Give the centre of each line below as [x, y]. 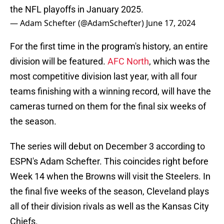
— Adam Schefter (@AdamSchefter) [78, 23]
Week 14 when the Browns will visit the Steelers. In [110, 176]
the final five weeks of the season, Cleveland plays [109, 191]
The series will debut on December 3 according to [107, 146]
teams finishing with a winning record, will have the [110, 91]
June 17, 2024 [171, 23]
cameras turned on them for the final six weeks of [108, 106]
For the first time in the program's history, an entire [109, 46]
